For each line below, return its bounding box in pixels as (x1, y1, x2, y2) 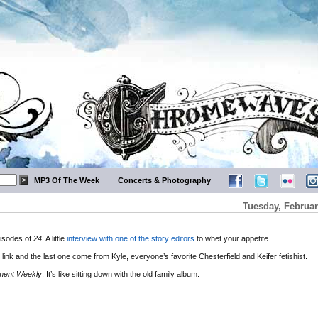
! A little (42, 234, 67, 243)
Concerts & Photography (117, 176, 211, 185)
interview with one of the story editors (67, 234, 194, 243)
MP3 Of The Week (34, 176, 100, 185)
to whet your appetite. (194, 234, 270, 243)
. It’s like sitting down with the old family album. (42, 270, 199, 278)
